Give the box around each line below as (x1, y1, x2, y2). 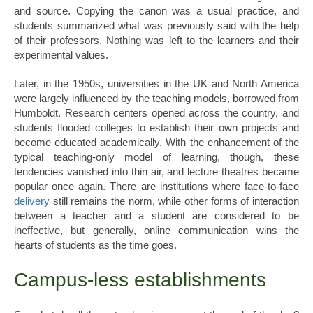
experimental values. (14, 49, 108, 61)
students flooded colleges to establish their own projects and (14, 122, 299, 134)
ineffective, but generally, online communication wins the (14, 224, 299, 237)
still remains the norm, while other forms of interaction (50, 195, 299, 208)
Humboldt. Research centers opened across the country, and (14, 107, 299, 119)
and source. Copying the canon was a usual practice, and (14, 5, 299, 17)
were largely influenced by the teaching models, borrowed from (14, 92, 299, 105)
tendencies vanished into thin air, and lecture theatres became (14, 166, 299, 178)
